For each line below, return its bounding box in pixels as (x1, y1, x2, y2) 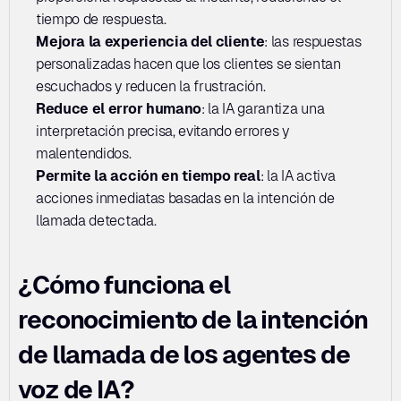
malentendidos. (36, 145, 132, 162)
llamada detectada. (36, 212, 157, 229)
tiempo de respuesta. (36, 11, 166, 28)
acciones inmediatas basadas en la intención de (36, 190, 335, 207)
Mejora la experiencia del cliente (36, 33, 265, 50)
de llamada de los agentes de (18, 340, 350, 369)
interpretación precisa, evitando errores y (36, 123, 289, 140)
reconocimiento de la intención (18, 305, 368, 334)
